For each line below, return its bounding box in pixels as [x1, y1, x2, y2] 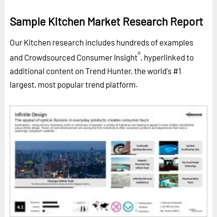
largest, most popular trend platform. [10, 79, 138, 89]
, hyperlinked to [140, 52, 194, 62]
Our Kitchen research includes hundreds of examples [10, 37, 193, 47]
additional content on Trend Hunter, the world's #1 [10, 66, 181, 76]
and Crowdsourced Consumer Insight [10, 52, 138, 62]
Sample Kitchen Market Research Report [10, 15, 203, 29]
